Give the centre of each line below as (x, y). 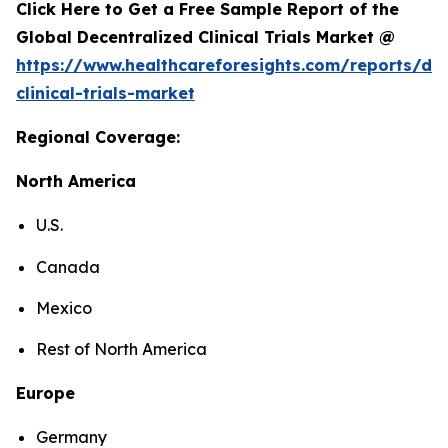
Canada (68, 266)
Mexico (64, 308)
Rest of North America (123, 349)
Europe (45, 393)
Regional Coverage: (98, 137)
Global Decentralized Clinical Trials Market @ (205, 37)
